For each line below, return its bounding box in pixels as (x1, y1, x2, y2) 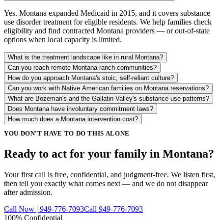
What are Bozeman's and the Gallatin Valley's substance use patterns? (8, 94, 209, 102)
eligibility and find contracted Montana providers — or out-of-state (4, 26, 210, 35)
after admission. (4, 188, 53, 197)
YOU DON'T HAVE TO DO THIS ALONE (4, 130, 130, 137)
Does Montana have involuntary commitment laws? (8, 105, 153, 112)
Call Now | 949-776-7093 (4, 205, 84, 214)
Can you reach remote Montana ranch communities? (8, 63, 157, 71)
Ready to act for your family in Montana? (4, 147, 214, 161)
